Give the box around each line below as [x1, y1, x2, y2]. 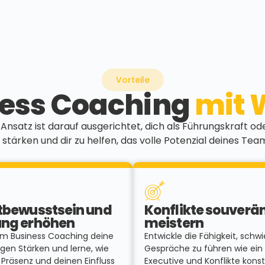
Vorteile [115, 73, 150, 86]
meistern [144, 214, 203, 233]
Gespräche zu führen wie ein [144, 243, 263, 255]
